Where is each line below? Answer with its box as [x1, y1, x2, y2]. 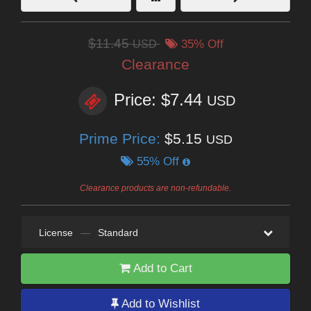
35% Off [177, 37, 224, 51]
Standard [97, 227, 138, 239]
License [38, 227, 73, 239]
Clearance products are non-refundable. [80, 183, 231, 194]
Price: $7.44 [114, 90, 207, 110]
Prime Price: [78, 131, 165, 147]
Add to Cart [130, 262, 192, 276]
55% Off [133, 155, 183, 169]
